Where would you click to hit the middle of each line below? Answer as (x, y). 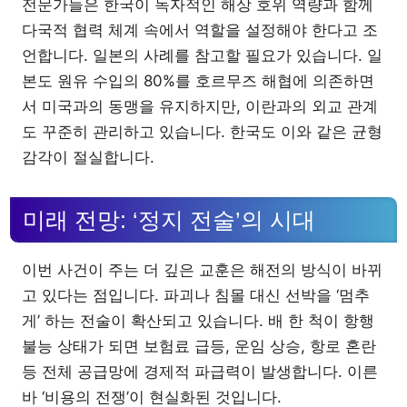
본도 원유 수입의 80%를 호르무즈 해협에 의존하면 (198, 80)
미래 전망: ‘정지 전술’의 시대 (169, 219)
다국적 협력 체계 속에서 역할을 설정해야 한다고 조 (200, 30)
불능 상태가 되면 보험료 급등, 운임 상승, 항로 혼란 (199, 346)
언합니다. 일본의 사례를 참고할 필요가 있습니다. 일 (202, 55)
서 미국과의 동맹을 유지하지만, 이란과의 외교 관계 (200, 106)
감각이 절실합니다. (88, 157)
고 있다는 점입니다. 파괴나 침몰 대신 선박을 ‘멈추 (196, 295)
